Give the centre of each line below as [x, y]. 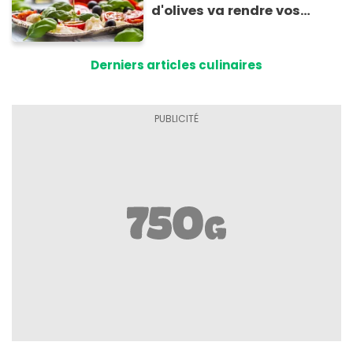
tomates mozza [206, 30]
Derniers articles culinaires [176, 65]
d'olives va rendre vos [226, 11]
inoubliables [194, 49]
